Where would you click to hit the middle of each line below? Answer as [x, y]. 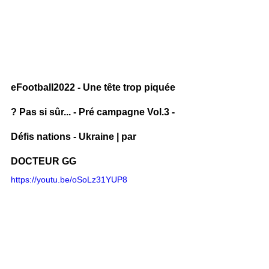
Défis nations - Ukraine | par [75, 137]
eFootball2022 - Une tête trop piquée [94, 88]
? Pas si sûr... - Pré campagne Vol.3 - [94, 112]
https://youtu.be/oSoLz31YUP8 [69, 180]
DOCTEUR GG [44, 162]
